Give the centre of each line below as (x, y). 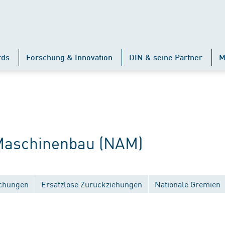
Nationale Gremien (188, 184)
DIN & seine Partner (166, 57)
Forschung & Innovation (69, 57)
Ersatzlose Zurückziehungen (92, 184)
